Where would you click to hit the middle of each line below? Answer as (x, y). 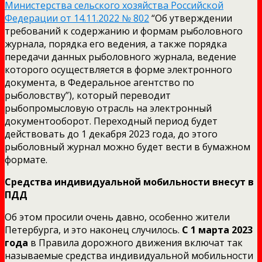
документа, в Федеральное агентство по (99, 82)
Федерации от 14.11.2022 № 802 (77, 18)
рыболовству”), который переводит (88, 95)
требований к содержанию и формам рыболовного (124, 31)
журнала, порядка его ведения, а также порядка (116, 44)
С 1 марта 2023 (217, 230)
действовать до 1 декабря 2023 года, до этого (111, 134)
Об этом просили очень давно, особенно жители (117, 217)
